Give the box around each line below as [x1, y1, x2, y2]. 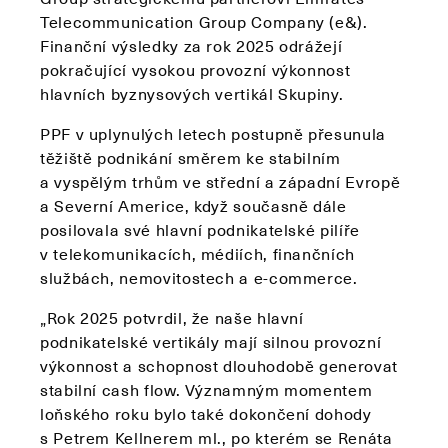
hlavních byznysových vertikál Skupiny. [40, 81, 348, 106]
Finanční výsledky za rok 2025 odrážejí [40, 33, 343, 58]
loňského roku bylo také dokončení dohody [40, 401, 372, 426]
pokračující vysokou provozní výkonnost [40, 57, 351, 82]
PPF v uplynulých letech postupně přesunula [40, 121, 386, 146]
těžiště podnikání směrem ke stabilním [40, 145, 341, 170]
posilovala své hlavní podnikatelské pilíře [40, 217, 360, 242]
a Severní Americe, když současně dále [40, 193, 347, 218]
